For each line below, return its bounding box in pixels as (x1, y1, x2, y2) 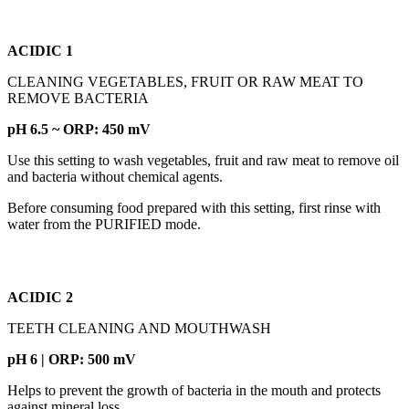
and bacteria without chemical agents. (7, 169, 223, 185)
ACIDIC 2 (7, 289, 73, 306)
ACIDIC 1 (7, 43, 73, 59)
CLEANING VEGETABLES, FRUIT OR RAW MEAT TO (7, 74, 363, 90)
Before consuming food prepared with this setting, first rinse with (7, 200, 381, 216)
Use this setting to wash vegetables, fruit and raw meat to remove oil (7, 152, 399, 169)
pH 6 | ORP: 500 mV (7, 351, 136, 368)
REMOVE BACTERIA (7, 90, 149, 107)
